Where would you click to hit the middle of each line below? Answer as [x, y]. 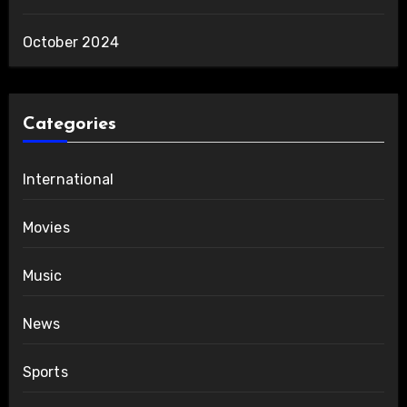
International [68, 179]
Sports [45, 372]
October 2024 [70, 42]
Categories [69, 124]
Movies [46, 227]
